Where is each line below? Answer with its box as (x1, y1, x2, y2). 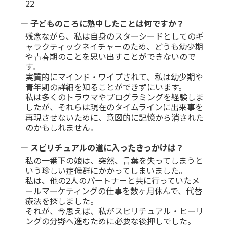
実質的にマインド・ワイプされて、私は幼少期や (25, 70, 203, 83)
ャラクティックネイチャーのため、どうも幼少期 (25, 40, 203, 52)
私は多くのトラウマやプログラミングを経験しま (25, 90, 204, 103)
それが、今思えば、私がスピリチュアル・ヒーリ (25, 204, 204, 217)
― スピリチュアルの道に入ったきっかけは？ (20, 141, 184, 154)
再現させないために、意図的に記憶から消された (25, 110, 204, 123)
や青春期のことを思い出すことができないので (25, 50, 196, 62)
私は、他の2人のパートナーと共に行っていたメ (25, 174, 200, 186)
